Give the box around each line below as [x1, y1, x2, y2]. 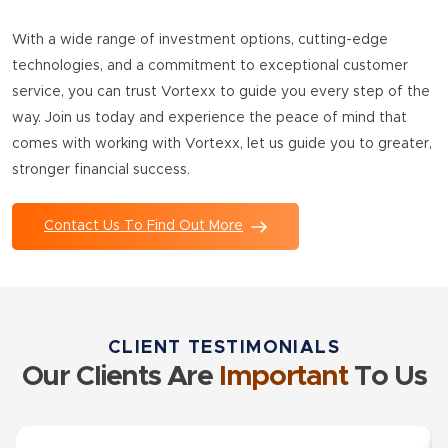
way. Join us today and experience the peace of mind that [12, 111, 407, 126]
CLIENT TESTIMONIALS [107, 338, 341, 357]
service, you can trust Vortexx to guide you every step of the [12, 85, 430, 100]
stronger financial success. [12, 163, 190, 178]
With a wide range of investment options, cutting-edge [12, 33, 388, 48]
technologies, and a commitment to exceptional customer [12, 59, 408, 74]
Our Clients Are [21, 362, 220, 391]
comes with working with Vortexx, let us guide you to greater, [12, 137, 432, 152]
